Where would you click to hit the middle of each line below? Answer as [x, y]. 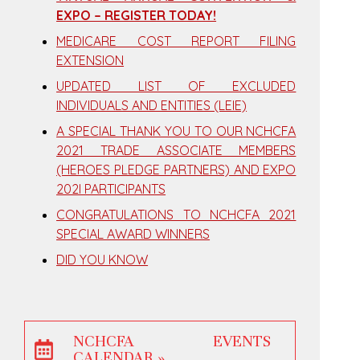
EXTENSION [90, 60]
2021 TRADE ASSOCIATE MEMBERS [176, 150]
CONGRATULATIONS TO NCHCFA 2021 [176, 215]
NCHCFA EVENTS [172, 342]
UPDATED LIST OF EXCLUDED [176, 86]
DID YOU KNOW [102, 260]
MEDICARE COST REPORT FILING [176, 41]
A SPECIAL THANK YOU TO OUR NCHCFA [176, 131]
